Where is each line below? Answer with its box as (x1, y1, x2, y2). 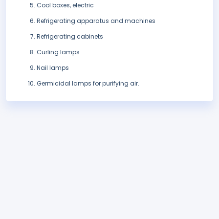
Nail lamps (37, 64, 69, 72)
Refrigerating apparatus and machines (37, 17, 155, 25)
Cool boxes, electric (37, 1, 94, 10)
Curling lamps (37, 48, 80, 57)
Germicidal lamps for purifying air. (37, 79, 139, 88)
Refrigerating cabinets (37, 32, 103, 41)
